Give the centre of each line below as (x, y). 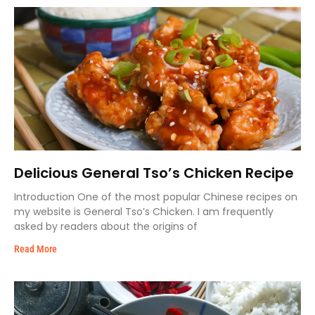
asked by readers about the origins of (106, 226)
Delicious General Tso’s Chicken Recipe (154, 173)
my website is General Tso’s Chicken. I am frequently (144, 212)
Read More (36, 249)
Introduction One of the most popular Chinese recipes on (156, 197)
